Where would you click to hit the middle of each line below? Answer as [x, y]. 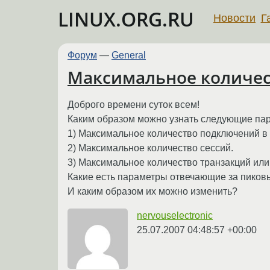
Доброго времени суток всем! [133, 104]
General [129, 55]
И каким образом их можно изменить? [152, 191]
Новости [234, 18]
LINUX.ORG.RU [126, 19]
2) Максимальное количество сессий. [150, 148]
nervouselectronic [175, 215]
